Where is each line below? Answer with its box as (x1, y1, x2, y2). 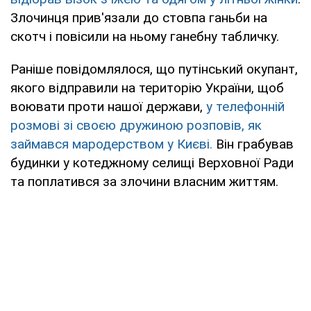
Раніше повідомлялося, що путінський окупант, (10, 60, 298, 77)
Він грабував (212, 135, 294, 152)
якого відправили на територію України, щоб (10, 79, 284, 96)
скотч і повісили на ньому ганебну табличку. (10, 28, 279, 44)
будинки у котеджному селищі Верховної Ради (10, 154, 294, 171)
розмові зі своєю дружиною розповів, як (10, 117, 262, 133)
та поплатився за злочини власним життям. (10, 173, 278, 190)
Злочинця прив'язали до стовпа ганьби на (10, 9, 267, 26)
